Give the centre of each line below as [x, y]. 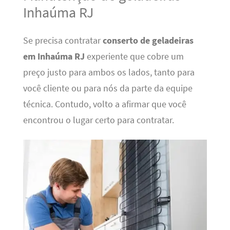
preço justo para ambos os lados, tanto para [109, 72]
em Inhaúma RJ [54, 56]
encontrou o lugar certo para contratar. [98, 120]
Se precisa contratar [63, 40]
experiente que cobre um [134, 56]
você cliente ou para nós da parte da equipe [108, 88]
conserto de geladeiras [148, 40]
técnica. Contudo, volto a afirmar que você [104, 104]
